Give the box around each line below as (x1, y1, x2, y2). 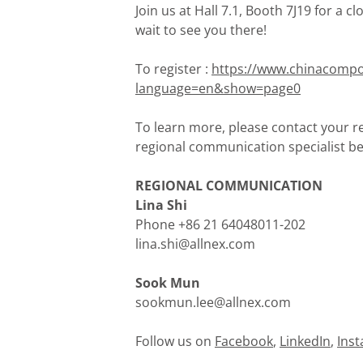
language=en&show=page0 (135, 79, 301, 97)
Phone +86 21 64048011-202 (135, 215, 305, 233)
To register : (135, 59, 211, 78)
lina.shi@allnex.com (135, 234, 255, 253)
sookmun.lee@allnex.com (135, 293, 291, 311)
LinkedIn (280, 331, 331, 350)
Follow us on (135, 331, 215, 350)
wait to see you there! (135, 20, 267, 39)
